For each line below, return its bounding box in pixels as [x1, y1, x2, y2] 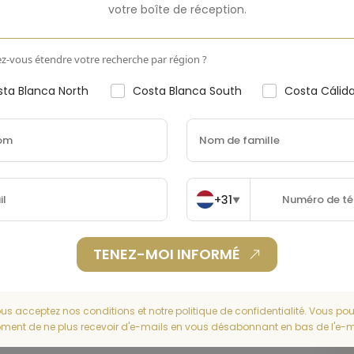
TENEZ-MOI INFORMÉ [92, 244, 240, 264]
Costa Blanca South [133, 83, 243, 99]
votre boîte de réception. [107, 2, 247, 17]
